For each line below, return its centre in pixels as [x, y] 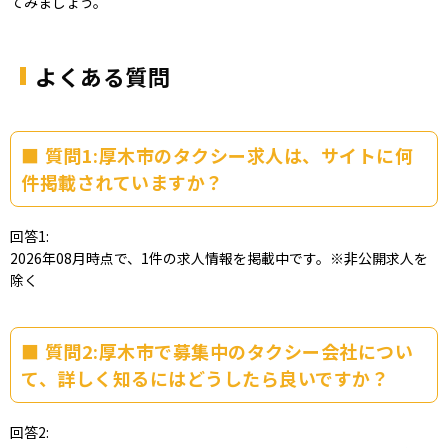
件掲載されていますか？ [122, 182]
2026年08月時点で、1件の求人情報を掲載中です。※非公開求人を [219, 258]
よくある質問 [102, 76]
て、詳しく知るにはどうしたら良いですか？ [205, 378]
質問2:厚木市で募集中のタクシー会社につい [228, 351]
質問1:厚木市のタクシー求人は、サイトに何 [228, 155]
